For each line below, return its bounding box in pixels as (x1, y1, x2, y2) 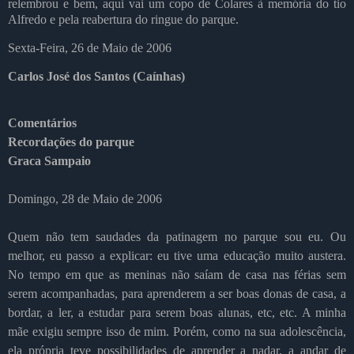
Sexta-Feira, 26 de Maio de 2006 (8, 40, 171, 55)
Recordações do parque (8, 134, 134, 149)
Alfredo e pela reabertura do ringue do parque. (8, 13, 242, 27)
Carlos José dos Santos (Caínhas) (8, 69, 185, 83)
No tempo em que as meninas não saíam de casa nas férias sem (8, 267, 346, 281)
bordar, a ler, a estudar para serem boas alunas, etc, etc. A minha (8, 305, 346, 319)
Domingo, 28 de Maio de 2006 (8, 191, 162, 205)
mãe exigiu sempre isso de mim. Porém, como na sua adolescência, (8, 324, 346, 338)
